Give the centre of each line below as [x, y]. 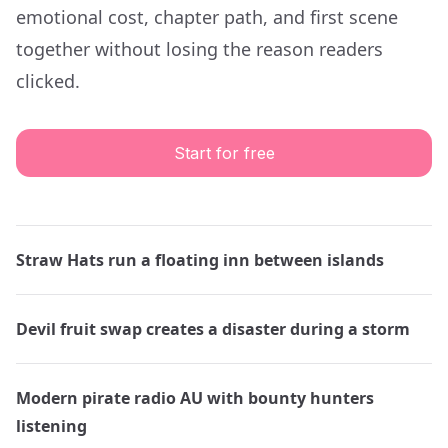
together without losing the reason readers [199, 49]
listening [51, 426]
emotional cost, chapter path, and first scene [207, 17]
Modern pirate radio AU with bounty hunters [195, 398]
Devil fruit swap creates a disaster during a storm [213, 329]
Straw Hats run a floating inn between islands [200, 260]
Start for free [224, 153]
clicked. [48, 81]
